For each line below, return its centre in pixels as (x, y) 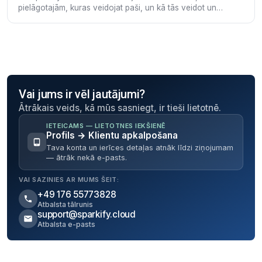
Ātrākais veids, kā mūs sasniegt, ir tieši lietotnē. (120, 108)
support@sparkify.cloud (87, 214)
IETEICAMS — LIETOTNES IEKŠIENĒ (106, 126)
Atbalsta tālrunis (65, 204)
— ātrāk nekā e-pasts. (87, 157)
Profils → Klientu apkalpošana (112, 136)
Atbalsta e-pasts (66, 224)
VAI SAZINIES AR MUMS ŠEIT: (69, 179)
